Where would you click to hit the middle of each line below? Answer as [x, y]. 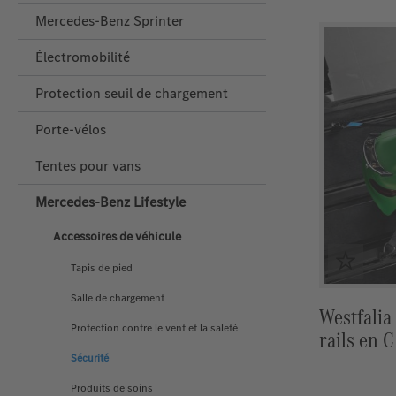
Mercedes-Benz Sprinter [110, 20]
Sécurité [90, 358]
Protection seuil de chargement [132, 93]
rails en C [356, 339]
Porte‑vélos [71, 129]
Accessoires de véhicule [117, 236]
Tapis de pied [102, 267]
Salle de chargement [118, 297]
